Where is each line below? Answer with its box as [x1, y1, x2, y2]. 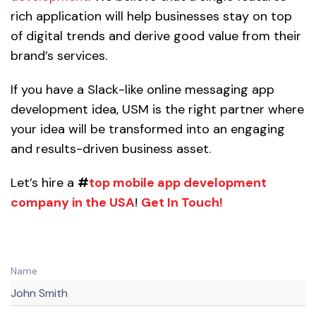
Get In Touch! [141, 194, 223, 212]
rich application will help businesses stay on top [11, 8, 292, 25]
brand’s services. [11, 47, 107, 65]
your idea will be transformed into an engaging [11, 121, 285, 138]
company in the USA [11, 194, 135, 212]
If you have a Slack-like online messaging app [11, 81, 274, 99]
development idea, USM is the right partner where [11, 101, 304, 119]
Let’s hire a [11, 174, 78, 192]
